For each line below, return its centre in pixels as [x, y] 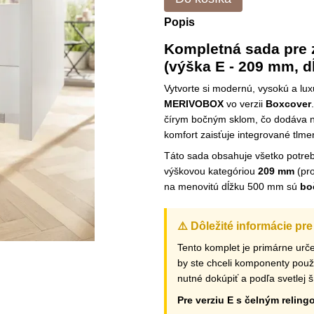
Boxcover [288, 104]
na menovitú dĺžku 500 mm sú [232, 187]
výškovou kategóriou [211, 171]
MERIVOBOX [194, 104]
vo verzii [245, 104]
